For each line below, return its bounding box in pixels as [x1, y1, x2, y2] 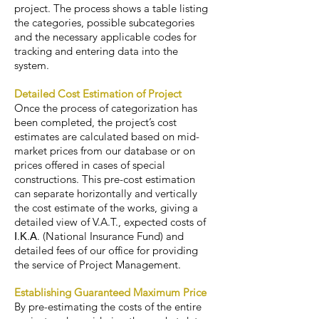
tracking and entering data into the [14, 44, 178, 58]
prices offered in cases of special [14, 158, 165, 172]
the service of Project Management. [14, 258, 181, 271]
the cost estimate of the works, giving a [14, 201, 198, 214]
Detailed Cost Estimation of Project [14, 87, 182, 100]
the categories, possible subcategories [14, 16, 194, 29]
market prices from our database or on [14, 144, 195, 157]
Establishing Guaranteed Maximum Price [14, 286, 206, 299]
